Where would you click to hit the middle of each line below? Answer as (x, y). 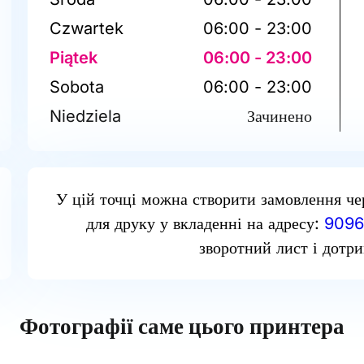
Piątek (74, 57)
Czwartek (87, 28)
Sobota (77, 87)
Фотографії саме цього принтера (182, 326)
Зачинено (280, 116)
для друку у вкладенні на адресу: (205, 223)
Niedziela (86, 116)
